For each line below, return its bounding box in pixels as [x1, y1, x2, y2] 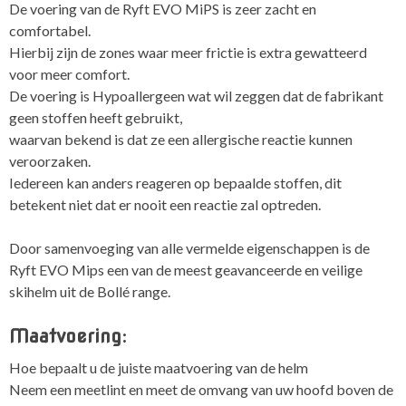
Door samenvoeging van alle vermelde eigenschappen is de [9, 239, 370, 257]
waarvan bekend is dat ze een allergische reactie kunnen [9, 130, 353, 149]
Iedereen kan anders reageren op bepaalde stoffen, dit [9, 174, 342, 192]
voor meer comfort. [9, 65, 130, 83]
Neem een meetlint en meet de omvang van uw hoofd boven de [9, 380, 393, 398]
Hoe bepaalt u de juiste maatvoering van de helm [9, 358, 308, 376]
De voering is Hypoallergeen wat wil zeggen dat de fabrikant [9, 87, 383, 105]
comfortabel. [9, 22, 91, 40]
